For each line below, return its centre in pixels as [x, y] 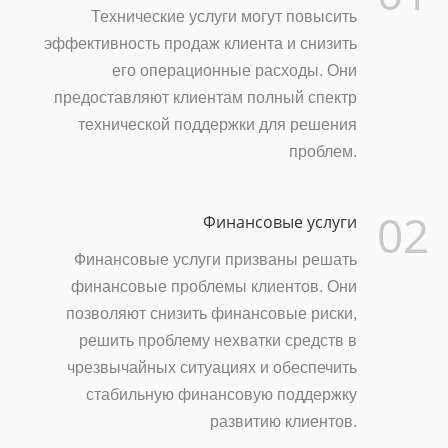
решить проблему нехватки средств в [218, 340]
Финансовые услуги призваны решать [216, 259]
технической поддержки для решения [218, 124]
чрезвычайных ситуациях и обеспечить [212, 367]
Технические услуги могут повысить [224, 16]
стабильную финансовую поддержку [222, 394]
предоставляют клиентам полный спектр [206, 97]
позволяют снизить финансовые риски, [212, 313]
